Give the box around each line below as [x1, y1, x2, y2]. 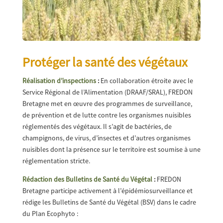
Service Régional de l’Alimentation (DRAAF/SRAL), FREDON [22, 88, 193, 97]
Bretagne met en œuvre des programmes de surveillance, [22, 99, 192, 109]
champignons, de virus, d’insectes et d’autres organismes [22, 133, 191, 143]
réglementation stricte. [22, 156, 90, 166]
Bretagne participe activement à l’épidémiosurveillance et [22, 186, 193, 196]
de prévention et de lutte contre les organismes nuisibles [22, 111, 191, 120]
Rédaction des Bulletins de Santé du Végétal [22, 175, 152, 184]
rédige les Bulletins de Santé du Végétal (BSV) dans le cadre [22, 198, 196, 207]
